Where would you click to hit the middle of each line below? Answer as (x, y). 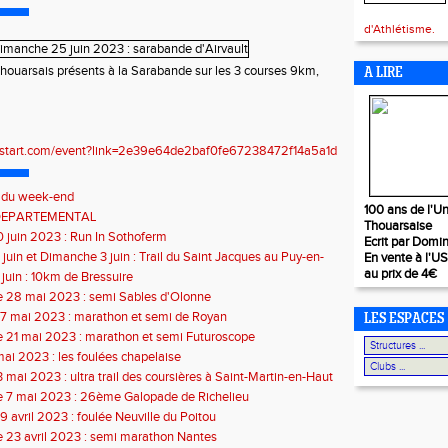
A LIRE (383, 73)
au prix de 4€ (400, 274)
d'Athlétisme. (399, 29)
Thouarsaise (398, 226)
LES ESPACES (404, 319)
